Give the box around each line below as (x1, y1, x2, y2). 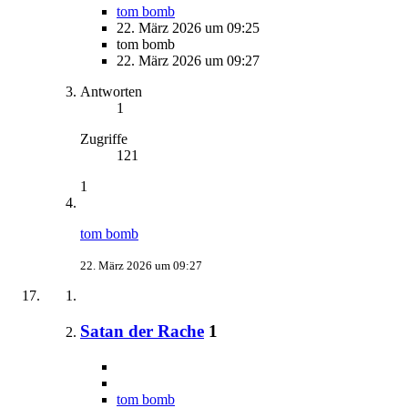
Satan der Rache (80, 321, 204, 342)
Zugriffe (80, 131, 127, 148)
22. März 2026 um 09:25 (117, 20, 260, 36)
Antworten (80, 84, 142, 100)
